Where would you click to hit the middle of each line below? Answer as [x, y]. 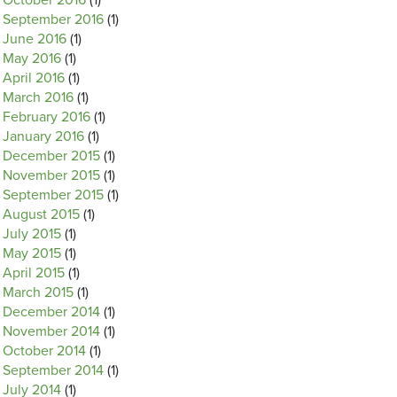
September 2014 [53, 370]
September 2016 [53, 19]
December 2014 [51, 312]
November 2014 [51, 331]
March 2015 [38, 292]
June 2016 [35, 39]
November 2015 [51, 175]
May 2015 [32, 253]
